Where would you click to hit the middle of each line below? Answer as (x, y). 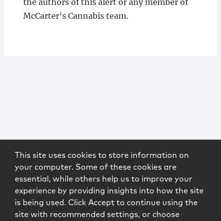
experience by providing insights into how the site (109, 191)
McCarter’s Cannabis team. (75, 16)
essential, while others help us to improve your (104, 179)
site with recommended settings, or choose (97, 215)
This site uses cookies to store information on (102, 155)
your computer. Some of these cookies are (96, 167)
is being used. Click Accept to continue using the (106, 203)
